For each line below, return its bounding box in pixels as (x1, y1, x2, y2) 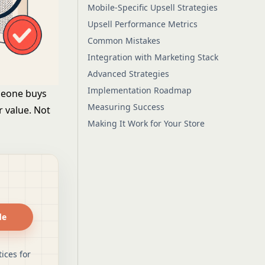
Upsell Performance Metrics (87, 18, 198, 30)
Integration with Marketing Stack (87, 51, 218, 63)
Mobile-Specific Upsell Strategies (87, 2, 218, 13)
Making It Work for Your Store (87, 118, 205, 129)
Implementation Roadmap (87, 85, 192, 96)
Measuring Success (87, 101, 164, 112)
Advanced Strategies (87, 68, 169, 79)
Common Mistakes (87, 35, 160, 46)
